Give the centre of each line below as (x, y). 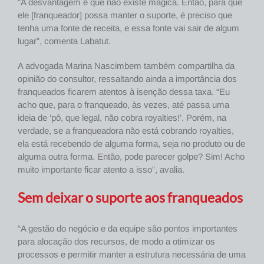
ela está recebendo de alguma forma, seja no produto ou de (131, 144)
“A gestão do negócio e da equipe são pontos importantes (128, 229)
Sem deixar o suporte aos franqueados (130, 198)
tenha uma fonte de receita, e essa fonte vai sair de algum (128, 28)
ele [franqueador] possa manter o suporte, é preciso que (125, 15)
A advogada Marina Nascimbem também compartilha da (126, 66)
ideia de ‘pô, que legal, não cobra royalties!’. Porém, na (122, 118)
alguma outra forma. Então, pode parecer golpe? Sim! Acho (131, 157)
